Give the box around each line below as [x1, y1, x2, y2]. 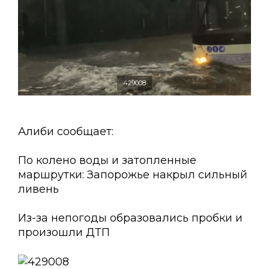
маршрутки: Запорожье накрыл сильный [18, 168, 247, 182]
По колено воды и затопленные [18, 154, 196, 168]
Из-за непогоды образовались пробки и [18, 211, 243, 225]
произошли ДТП [18, 226, 110, 240]
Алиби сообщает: [18, 125, 113, 139]
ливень [18, 183, 59, 196]
